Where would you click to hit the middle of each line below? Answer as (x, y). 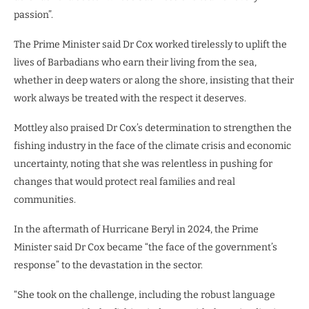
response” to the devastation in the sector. (108, 265)
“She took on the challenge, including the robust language (144, 295)
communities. (45, 199)
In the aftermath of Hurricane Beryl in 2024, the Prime (136, 229)
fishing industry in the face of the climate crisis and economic (152, 146)
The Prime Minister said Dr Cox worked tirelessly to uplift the (150, 44)
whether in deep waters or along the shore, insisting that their (154, 80)
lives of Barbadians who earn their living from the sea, (135, 62)
